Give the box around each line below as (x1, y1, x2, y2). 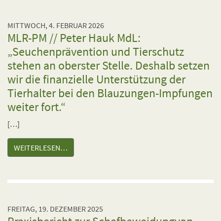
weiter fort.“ (7, 99, 66, 114)
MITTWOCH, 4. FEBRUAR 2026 (7, 20, 104, 30)
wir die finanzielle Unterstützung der (7, 72, 185, 87)
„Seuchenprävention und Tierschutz (7, 44, 184, 59)
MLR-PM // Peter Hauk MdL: (7, 30, 141, 45)
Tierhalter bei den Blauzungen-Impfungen (7, 85, 213, 101)
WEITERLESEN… (14, 143, 68, 152)
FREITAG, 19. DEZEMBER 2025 (7, 204, 103, 214)
